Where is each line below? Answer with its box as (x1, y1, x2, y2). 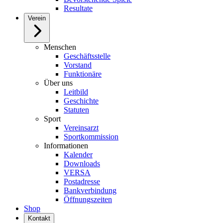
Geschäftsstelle (64, 51, 111, 60)
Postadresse (64, 177, 100, 186)
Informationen (44, 141, 88, 150)
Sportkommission (64, 132, 118, 141)
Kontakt (28, 214, 50, 222)
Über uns (44, 78, 73, 87)
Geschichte (64, 96, 99, 105)
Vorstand (64, 60, 92, 69)
